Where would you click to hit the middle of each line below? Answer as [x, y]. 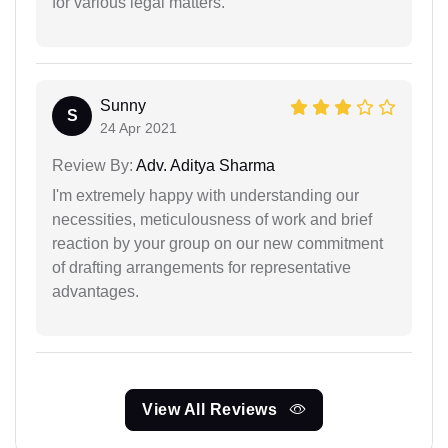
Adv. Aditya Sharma [204, 166]
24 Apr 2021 [138, 128]
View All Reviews [212, 410]
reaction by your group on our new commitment [217, 244]
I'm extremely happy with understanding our [205, 196]
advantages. [95, 292]
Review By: [92, 166]
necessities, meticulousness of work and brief [212, 220]
